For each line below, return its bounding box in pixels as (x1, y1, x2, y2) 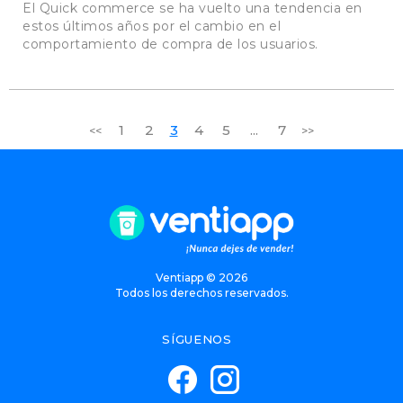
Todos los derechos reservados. (114, 285, 289, 300)
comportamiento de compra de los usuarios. (22, 35, 318, 52)
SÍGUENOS (162, 331, 232, 346)
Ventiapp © (156, 270, 219, 284)
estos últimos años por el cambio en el (22, 17, 281, 34)
